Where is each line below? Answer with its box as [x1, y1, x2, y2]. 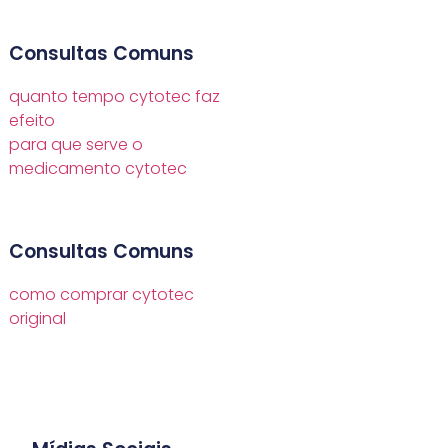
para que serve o [9, 133, 143, 157]
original [9, 307, 66, 331]
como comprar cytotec [9, 283, 194, 307]
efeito [9, 109, 55, 133]
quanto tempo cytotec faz [9, 85, 220, 109]
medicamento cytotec [9, 157, 187, 181]
